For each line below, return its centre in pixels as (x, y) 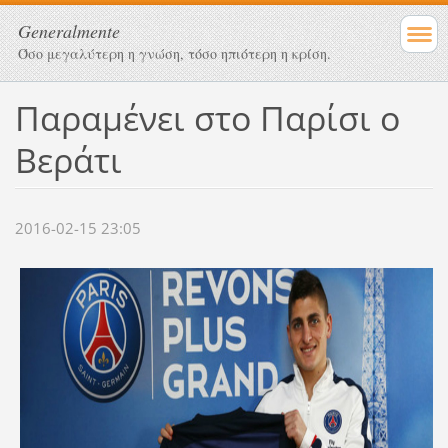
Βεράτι (68, 159)
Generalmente (69, 31)
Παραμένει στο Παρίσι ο (207, 117)
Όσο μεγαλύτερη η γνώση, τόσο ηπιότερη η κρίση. (174, 53)
